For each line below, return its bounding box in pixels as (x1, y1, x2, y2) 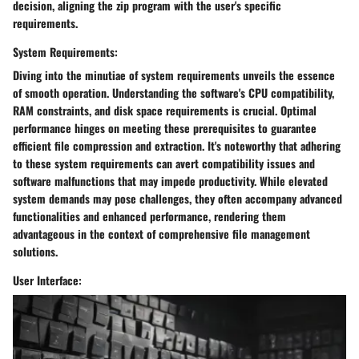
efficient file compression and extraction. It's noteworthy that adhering (13, 137, 341, 155)
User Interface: (13, 272, 82, 289)
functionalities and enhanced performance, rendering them (13, 208, 286, 225)
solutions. (13, 243, 58, 260)
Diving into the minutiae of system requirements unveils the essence (13, 67, 335, 84)
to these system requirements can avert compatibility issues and (13, 155, 315, 172)
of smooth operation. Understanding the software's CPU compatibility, (13, 84, 334, 102)
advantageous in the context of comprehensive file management (13, 225, 310, 243)
